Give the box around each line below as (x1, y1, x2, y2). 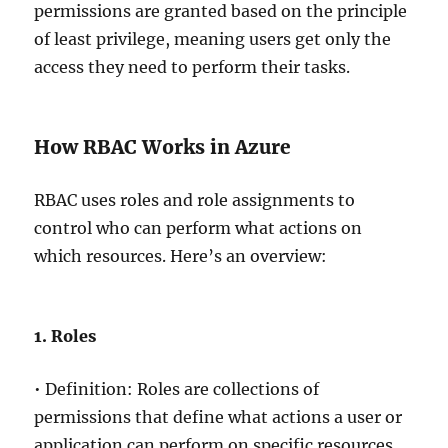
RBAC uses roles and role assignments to (34, 190, 356, 210)
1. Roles (34, 326, 97, 346)
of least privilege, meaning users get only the (34, 29, 392, 49)
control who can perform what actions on (34, 218, 363, 238)
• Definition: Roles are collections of (34, 379, 320, 399)
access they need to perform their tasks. (34, 57, 351, 77)
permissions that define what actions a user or (34, 407, 403, 427)
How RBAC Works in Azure (34, 135, 292, 159)
